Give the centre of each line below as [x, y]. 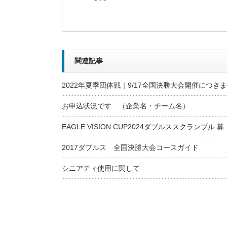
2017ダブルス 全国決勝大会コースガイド [130, 147]
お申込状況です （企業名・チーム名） [126, 106]
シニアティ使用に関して [101, 168]
